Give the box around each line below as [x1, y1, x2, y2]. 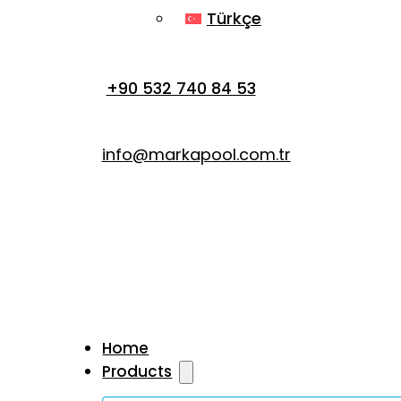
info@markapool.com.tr [101, 142, 291, 166]
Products [102, 360, 173, 382]
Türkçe [206, 7, 261, 30]
